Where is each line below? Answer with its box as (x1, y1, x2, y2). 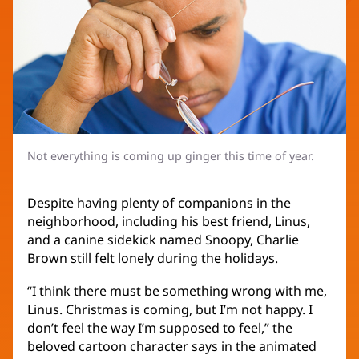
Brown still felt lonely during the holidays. (27, 249, 278, 268)
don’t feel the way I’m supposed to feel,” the (27, 319, 292, 337)
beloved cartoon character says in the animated (27, 337, 317, 356)
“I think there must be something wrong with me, (27, 282, 327, 301)
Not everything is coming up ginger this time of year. (27, 148, 314, 164)
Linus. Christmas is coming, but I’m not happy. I (27, 301, 313, 319)
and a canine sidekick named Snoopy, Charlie (27, 231, 299, 249)
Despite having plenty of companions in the (27, 194, 291, 212)
